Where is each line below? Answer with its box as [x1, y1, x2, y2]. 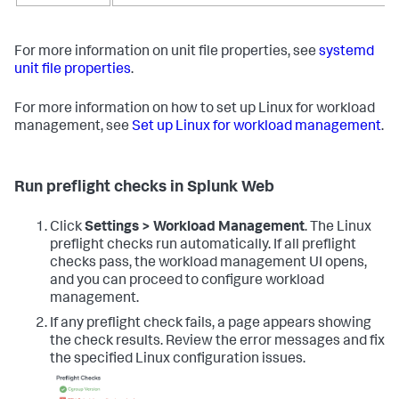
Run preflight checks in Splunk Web [14, 179, 274, 196]
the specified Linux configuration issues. [50, 352, 305, 367]
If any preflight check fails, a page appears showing [50, 316, 371, 331]
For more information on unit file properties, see [14, 45, 319, 60]
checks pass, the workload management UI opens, [50, 256, 367, 271]
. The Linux [305, 220, 371, 235]
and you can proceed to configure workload [50, 273, 324, 289]
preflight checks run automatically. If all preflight [50, 238, 356, 253]
